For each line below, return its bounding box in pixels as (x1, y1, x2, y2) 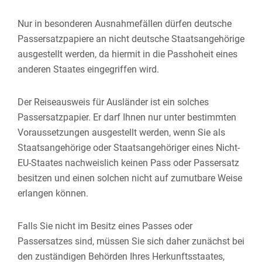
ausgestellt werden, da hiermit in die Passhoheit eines (18, 49, 237, 60)
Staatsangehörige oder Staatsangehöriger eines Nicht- (18, 142, 240, 153)
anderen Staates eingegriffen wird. (18, 64, 159, 75)
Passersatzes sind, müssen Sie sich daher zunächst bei (18, 236, 244, 247)
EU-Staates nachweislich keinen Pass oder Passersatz (18, 157, 239, 168)
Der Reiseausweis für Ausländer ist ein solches (18, 96, 209, 108)
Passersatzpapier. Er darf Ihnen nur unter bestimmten (18, 112, 236, 123)
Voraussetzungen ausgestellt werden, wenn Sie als (18, 127, 225, 138)
